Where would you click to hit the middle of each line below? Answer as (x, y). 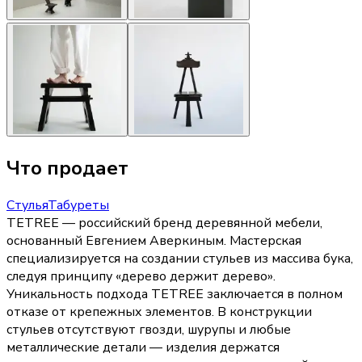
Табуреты (78, 206)
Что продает (67, 168)
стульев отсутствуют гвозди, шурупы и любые (149, 330)
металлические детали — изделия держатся (143, 348)
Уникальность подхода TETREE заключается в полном (175, 295)
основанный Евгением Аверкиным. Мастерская (154, 241)
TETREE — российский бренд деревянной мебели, (164, 223)
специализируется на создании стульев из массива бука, (180, 259)
